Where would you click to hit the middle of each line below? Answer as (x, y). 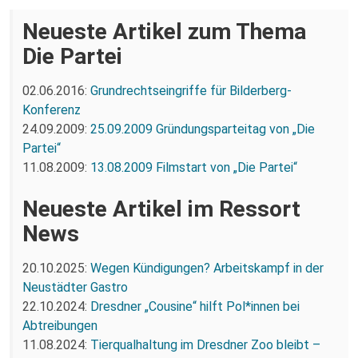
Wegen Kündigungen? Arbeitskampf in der (207, 268)
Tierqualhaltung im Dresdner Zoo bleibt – (205, 344)
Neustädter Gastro (75, 287)
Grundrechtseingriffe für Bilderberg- (191, 90)
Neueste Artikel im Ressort (161, 209)
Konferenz (52, 109)
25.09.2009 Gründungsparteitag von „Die (203, 129)
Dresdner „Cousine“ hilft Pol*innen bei (195, 306)
